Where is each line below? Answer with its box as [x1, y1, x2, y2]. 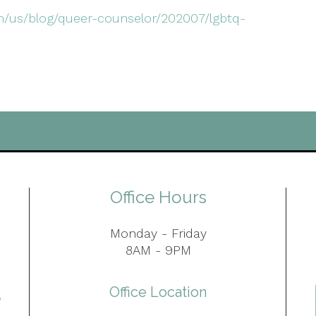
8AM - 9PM [125, 243, 191, 257]
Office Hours [109, 187, 207, 207]
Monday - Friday [109, 226, 207, 241]
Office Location [109, 283, 207, 300]
